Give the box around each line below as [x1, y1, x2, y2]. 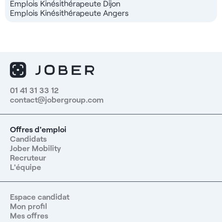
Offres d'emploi [10, 124, 66, 134]
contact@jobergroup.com [10, 95, 104, 105]
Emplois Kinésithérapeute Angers [10, 7, 129, 17]
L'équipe [10, 162, 41, 172]
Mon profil [10, 201, 47, 211]
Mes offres [10, 211, 48, 221]
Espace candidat [10, 192, 69, 202]
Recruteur [10, 153, 46, 163]
